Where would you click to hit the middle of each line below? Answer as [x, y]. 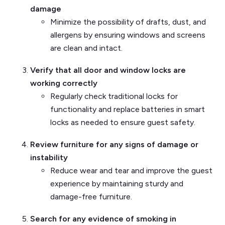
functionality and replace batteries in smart [128, 109]
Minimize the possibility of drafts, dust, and [128, 22]
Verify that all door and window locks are [108, 70]
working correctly [64, 83]
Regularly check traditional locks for [114, 96]
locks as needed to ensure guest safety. [123, 123]
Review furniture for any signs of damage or [114, 145]
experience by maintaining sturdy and [117, 184]
